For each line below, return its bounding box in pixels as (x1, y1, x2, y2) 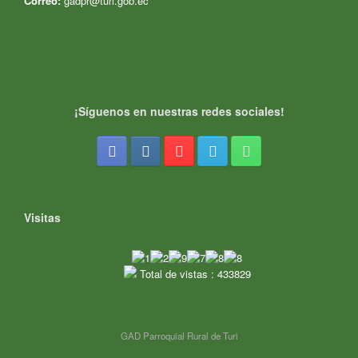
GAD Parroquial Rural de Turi (120, 328, 238, 342)
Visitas (24, 209, 61, 225)
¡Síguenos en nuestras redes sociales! (74, 102, 284, 119)
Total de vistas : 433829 (136, 265, 251, 281)
